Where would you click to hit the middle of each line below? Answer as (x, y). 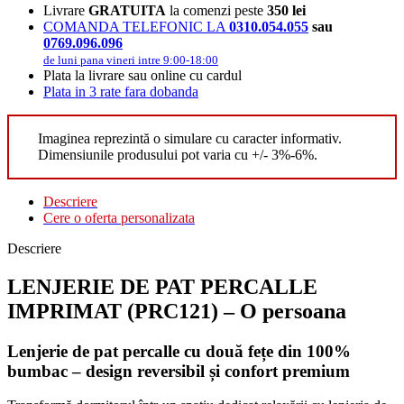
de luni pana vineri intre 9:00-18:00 (131, 60)
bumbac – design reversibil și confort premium (179, 371)
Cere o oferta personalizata (119, 217)
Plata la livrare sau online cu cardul (142, 75)
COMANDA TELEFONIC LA (136, 26)
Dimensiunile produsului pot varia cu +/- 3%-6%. (178, 154)
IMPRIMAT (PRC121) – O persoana (177, 311)
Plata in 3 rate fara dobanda (121, 91)
